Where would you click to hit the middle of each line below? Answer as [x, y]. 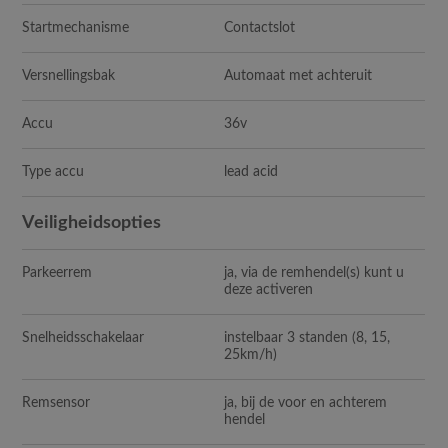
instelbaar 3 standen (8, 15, [307, 337]
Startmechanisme [76, 27]
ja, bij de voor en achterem [306, 402]
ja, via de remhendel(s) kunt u [314, 272]
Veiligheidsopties [92, 222]
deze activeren [269, 289]
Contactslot [260, 27]
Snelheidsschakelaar [85, 337]
